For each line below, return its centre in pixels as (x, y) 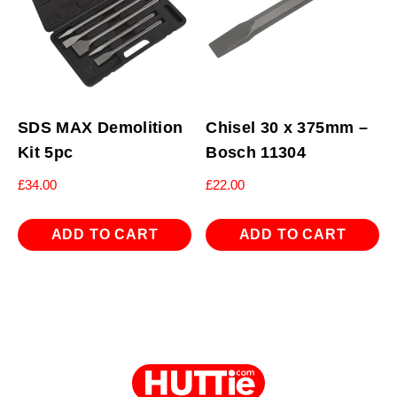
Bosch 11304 (256, 152)
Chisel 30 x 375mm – (287, 127)
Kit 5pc (46, 152)
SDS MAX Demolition (101, 127)
